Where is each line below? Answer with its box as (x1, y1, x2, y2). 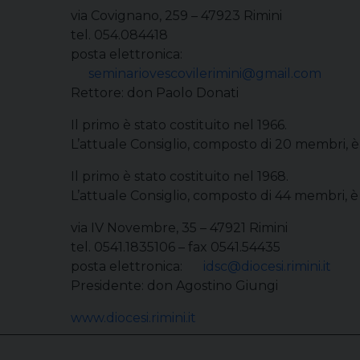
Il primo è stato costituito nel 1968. (71, 169, 288, 184)
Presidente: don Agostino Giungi (71, 278, 278, 293)
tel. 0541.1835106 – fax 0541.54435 (71, 239, 280, 255)
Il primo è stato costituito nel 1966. (71, 117, 287, 133)
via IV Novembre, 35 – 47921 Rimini (71, 220, 288, 235)
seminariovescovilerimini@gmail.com (88, 66, 321, 81)
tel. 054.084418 (71, 27, 168, 43)
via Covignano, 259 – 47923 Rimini (71, 8, 282, 23)
